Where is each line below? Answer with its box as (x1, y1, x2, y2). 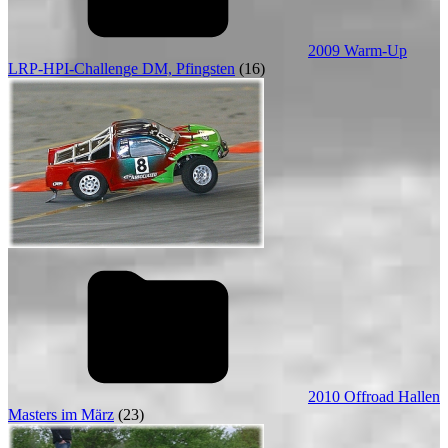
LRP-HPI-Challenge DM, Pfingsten (8, 60, 235, 77)
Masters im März (8, 406, 114, 423)
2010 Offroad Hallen (308, 388, 440, 405)
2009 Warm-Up (308, 42, 407, 59)
